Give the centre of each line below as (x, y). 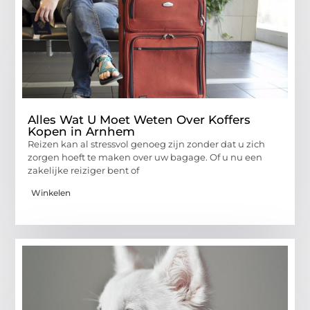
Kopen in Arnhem (82, 132)
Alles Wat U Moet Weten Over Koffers (139, 120)
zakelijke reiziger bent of (84, 171)
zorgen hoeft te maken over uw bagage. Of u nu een (145, 157)
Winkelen (51, 193)
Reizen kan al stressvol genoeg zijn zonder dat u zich (147, 144)
